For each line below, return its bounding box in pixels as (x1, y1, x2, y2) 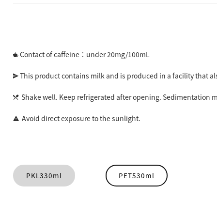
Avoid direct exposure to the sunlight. (19, 113, 140, 123)
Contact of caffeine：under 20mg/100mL (18, 49, 150, 59)
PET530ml (119, 170, 155, 180)
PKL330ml (26, 170, 62, 180)
